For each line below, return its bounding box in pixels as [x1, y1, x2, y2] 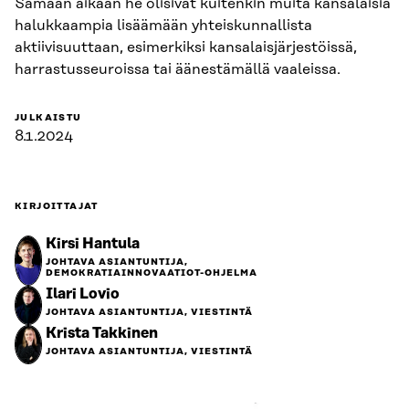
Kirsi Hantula [46, 236, 140, 252]
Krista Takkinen [46, 325, 158, 341]
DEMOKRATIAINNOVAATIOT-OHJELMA [46, 267, 257, 278]
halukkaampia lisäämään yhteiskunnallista [15, 17, 312, 34]
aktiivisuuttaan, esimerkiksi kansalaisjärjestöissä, [15, 39, 357, 56]
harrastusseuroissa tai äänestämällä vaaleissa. [15, 61, 341, 78]
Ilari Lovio [46, 286, 120, 302]
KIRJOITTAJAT [15, 201, 99, 212]
